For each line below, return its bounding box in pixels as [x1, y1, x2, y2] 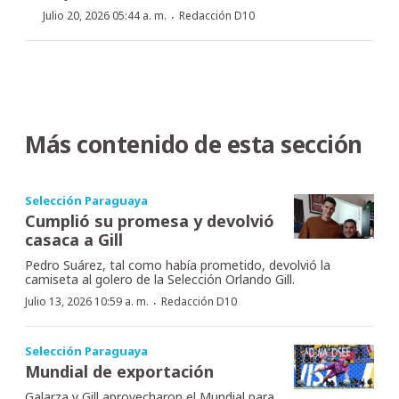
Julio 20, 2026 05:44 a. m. [43, 7, 167, 23]
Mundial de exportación [25, 360, 214, 382]
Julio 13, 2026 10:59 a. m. [25, 293, 149, 309]
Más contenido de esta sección [25, 127, 362, 160]
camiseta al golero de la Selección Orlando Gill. [25, 270, 295, 288]
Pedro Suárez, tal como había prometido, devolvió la [25, 256, 330, 273]
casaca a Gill [25, 228, 123, 250]
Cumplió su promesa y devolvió [25, 209, 274, 232]
